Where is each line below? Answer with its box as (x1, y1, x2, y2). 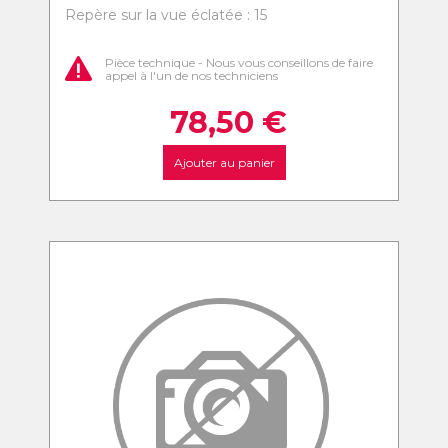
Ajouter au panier (173, 155, 275, 170)
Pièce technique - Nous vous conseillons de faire (105, 54, 373, 70)
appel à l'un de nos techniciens (105, 67, 278, 83)
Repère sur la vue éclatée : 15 (65, 6, 267, 24)
